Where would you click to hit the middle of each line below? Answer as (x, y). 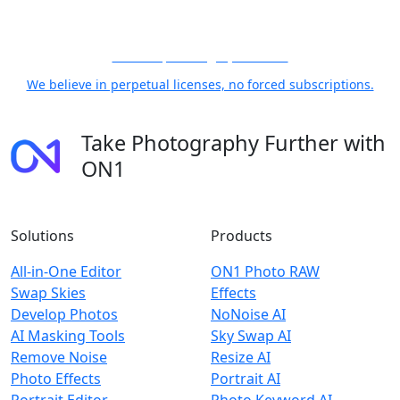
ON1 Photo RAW (265, 271)
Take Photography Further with (233, 143)
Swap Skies (48, 293)
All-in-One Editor (66, 271)
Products (242, 236)
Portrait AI (246, 379)
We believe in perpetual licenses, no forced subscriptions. (200, 84)
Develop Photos (64, 314)
